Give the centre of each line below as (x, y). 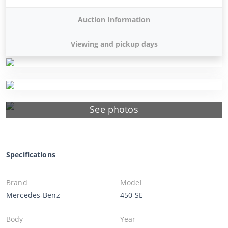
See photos (114, 110)
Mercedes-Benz (33, 195)
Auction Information (114, 19)
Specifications (31, 154)
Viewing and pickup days (114, 44)
